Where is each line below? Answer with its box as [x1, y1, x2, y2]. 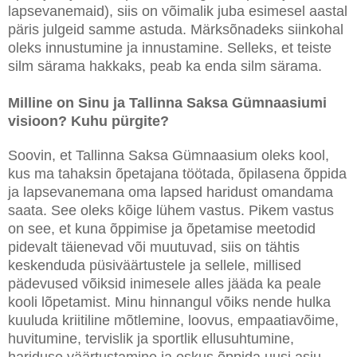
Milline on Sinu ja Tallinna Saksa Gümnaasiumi [8, 95, 327, 112]
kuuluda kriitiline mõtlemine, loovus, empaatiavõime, [8, 312, 339, 329]
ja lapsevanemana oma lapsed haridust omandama [8, 184, 333, 201]
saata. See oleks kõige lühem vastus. [8, 202, 249, 219]
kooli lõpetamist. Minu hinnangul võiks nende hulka [8, 294, 331, 311]
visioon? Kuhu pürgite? [8, 113, 169, 130]
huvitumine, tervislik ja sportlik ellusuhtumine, [8, 331, 294, 347]
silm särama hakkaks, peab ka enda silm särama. [8, 58, 326, 75]
